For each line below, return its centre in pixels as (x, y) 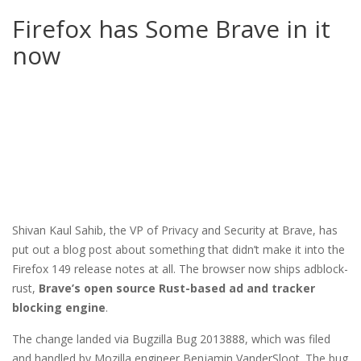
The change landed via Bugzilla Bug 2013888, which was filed (171, 338)
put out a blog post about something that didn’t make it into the (178, 249)
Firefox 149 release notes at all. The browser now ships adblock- (180, 268)
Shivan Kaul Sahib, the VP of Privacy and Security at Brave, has (175, 230)
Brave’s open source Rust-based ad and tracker (177, 288)
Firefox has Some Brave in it (171, 29)
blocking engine (59, 307)
